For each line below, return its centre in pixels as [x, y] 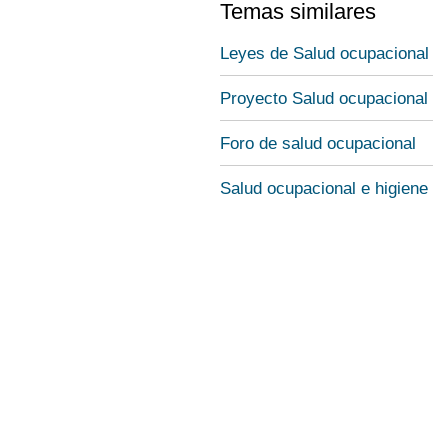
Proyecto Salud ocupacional [324, 98]
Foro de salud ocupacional [318, 143]
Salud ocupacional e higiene [324, 188]
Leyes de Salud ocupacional [324, 53]
